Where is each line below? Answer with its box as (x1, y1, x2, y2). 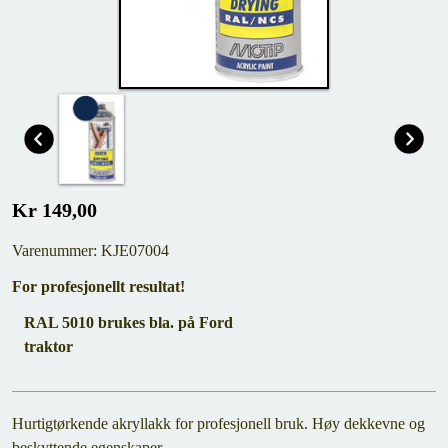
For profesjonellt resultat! (12, 278, 185, 295)
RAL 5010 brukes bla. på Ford (24, 314, 233, 331)
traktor (24, 338, 73, 355)
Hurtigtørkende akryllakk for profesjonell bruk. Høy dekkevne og (12, 415, 425, 432)
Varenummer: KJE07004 (12, 242, 169, 259)
